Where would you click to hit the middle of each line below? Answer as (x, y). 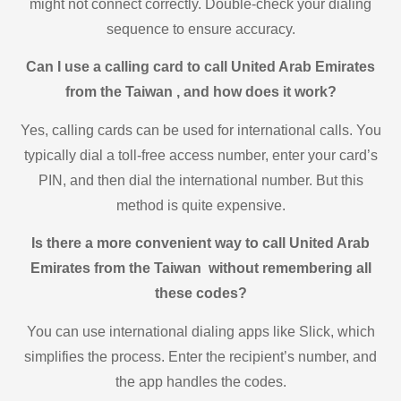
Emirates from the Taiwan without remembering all (200, 269)
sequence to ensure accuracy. (200, 30)
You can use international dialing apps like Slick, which (200, 331)
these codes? (200, 294)
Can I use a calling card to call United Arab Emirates (200, 67)
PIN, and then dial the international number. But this (200, 180)
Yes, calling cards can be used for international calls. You (200, 130)
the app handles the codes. (200, 381)
